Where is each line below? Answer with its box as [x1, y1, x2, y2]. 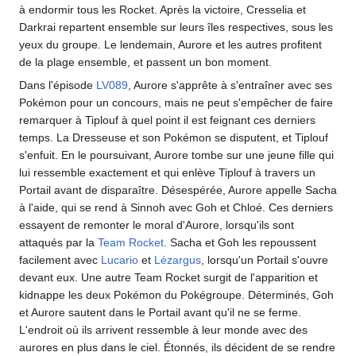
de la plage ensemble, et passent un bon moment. [19, 56, 272, 68]
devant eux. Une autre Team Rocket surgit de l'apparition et [19, 271, 318, 284]
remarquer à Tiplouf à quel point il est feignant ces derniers [19, 114, 315, 126]
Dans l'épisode [19, 79, 96, 91]
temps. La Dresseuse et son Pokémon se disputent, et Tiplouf [19, 131, 328, 144]
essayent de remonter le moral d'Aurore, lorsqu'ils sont [19, 219, 294, 231]
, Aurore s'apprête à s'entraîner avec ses [128, 79, 332, 91]
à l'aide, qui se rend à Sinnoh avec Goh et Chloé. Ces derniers [19, 201, 333, 214]
